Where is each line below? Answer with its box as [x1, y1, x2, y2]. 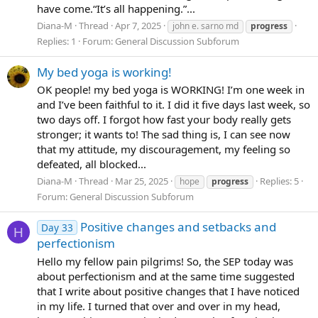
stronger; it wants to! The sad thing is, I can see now [37, 127, 290, 142]
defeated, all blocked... [37, 157, 146, 172]
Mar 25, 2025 [115, 175, 168, 187]
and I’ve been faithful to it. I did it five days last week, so [37, 97, 310, 112]
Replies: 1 [37, 35, 76, 48]
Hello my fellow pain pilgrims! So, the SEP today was [37, 254, 293, 269]
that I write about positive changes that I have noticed [37, 284, 300, 299]
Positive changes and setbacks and [79, 219, 276, 236]
